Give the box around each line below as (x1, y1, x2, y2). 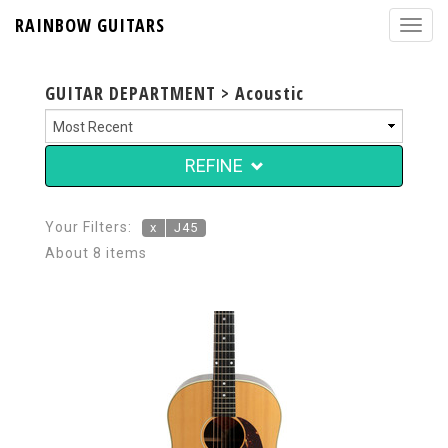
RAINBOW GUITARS (15, 13, 165, 37)
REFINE (184, 155, 243, 176)
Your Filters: (45, 219, 132, 235)
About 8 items (45, 245, 147, 261)
